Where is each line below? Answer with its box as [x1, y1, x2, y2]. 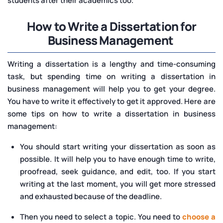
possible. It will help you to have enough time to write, [20, 154, 216, 165]
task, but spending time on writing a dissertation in [7, 71, 216, 82]
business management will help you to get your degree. [7, 84, 216, 95]
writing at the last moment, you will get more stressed [20, 179, 216, 190]
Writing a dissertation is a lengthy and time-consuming [7, 59, 216, 70]
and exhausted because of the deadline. [20, 191, 162, 202]
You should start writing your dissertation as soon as [20, 141, 216, 152]
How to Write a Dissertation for [26, 18, 197, 35]
